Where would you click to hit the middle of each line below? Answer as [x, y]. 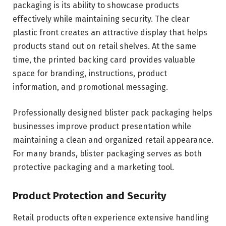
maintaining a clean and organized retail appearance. [113, 140]
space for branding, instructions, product [90, 73]
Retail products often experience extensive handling [111, 218]
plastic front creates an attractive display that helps [110, 32]
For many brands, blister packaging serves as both [107, 154]
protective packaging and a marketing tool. [93, 167]
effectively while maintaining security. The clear [101, 19]
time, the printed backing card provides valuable [104, 60]
